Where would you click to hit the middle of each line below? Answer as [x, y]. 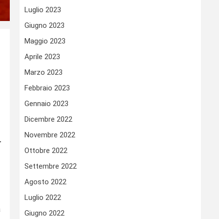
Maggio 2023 [45, 41]
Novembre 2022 [50, 135]
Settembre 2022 [51, 166]
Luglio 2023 [43, 10]
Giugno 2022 [44, 213]
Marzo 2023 [44, 73]
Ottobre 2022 [46, 151]
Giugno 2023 [44, 26]
